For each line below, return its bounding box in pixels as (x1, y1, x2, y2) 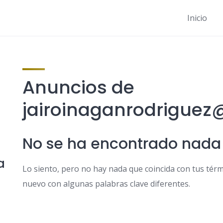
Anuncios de (22, 75, 134, 100)
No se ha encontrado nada (22, 133, 221, 154)
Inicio (187, 12, 207, 23)
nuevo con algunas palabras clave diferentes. (22, 178, 190, 189)
